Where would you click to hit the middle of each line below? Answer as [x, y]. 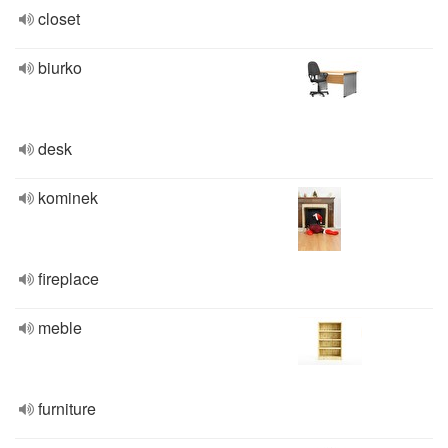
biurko [60, 67]
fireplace [68, 278]
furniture [67, 408]
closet [59, 18]
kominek [68, 197]
